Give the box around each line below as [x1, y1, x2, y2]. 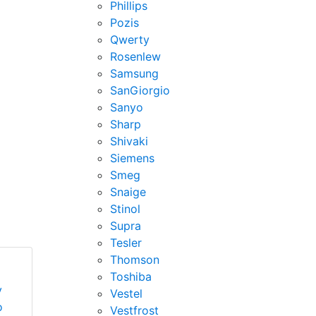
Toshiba [110, 269, 152, 284]
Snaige [110, 185, 146, 199]
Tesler [110, 236, 142, 250]
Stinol [110, 202, 140, 216]
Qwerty [110, 32, 150, 47]
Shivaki [110, 134, 148, 148]
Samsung [110, 66, 159, 80]
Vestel [110, 286, 142, 300]
